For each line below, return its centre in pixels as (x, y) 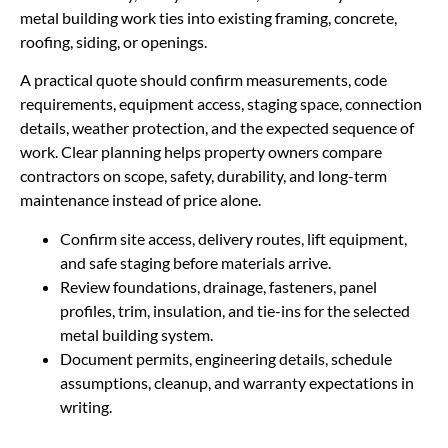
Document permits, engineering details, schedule (226, 358)
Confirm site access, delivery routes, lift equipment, (233, 238)
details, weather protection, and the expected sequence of (217, 128)
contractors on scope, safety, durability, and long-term (203, 176)
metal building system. (136, 334)
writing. (86, 406)
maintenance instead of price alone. (140, 200)
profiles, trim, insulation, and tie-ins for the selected (235, 310)
